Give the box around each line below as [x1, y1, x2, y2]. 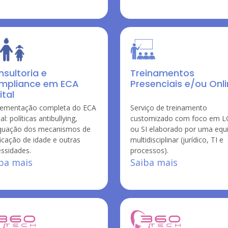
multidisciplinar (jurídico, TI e [130, 135, 223, 145]
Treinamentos [130, 67, 194, 79]
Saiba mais [130, 156, 178, 168]
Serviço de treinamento [130, 103, 207, 112]
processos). [130, 146, 168, 155]
